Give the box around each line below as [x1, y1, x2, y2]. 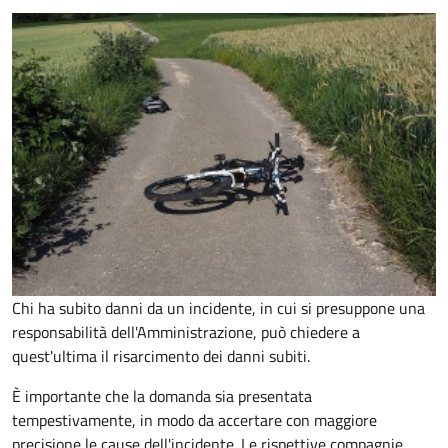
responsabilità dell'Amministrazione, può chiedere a [12, 320, 360, 344]
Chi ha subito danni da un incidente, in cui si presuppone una [12, 296, 425, 320]
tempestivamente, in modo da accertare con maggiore [12, 408, 377, 432]
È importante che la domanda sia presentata [12, 384, 312, 408]
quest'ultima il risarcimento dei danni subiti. [12, 344, 310, 368]
